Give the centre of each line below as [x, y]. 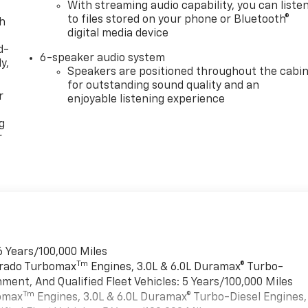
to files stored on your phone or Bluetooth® [179, 20]
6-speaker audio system [103, 58]
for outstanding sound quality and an [164, 86]
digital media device [118, 33]
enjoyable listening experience [146, 99]
